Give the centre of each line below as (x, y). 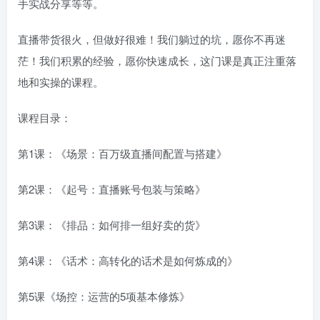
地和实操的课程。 (61, 82)
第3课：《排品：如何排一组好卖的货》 (112, 225)
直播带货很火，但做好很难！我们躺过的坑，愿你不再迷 (152, 39)
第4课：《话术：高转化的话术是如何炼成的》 (128, 260)
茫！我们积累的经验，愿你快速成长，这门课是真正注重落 (157, 60)
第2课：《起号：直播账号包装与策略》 (112, 189)
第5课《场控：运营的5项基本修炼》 (104, 296)
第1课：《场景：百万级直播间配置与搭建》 (122, 153)
